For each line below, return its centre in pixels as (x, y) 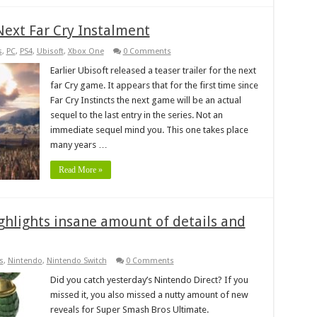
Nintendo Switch (76, 260)
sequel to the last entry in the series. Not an (136, 115)
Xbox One (86, 51)
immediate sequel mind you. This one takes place (149, 129)
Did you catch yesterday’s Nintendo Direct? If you (149, 279)
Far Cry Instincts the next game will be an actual (145, 100)
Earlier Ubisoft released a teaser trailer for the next (153, 70)
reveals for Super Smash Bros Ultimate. (129, 309)
